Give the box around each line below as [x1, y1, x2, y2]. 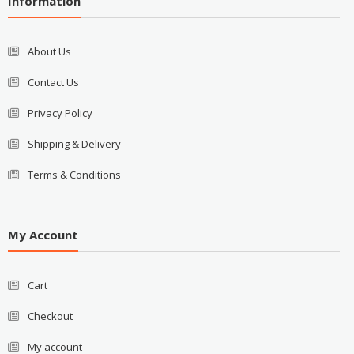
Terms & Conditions [27, 167, 121, 182]
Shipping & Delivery [27, 136, 121, 151]
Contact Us [27, 74, 79, 89]
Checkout [27, 309, 73, 324]
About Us [27, 43, 71, 58]
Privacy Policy [27, 105, 92, 120]
